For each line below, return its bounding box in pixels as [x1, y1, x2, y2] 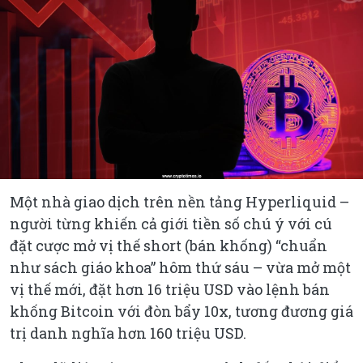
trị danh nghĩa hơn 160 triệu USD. [10, 323, 246, 344]
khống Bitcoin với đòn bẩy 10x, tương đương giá [10, 301, 353, 322]
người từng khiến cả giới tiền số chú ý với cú [10, 214, 332, 234]
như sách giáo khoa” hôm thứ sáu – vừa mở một [10, 258, 351, 278]
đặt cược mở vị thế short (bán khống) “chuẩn [10, 236, 327, 256]
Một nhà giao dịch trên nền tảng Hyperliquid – [10, 192, 349, 212]
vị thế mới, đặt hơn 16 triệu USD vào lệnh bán [10, 280, 330, 300]
